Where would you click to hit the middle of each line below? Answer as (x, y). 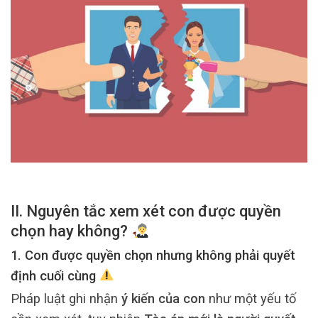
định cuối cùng (55, 275)
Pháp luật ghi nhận (66, 299)
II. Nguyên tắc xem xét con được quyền (146, 212)
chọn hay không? (71, 231)
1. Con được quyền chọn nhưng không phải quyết (153, 255)
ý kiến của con (163, 299)
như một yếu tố (251, 299)
